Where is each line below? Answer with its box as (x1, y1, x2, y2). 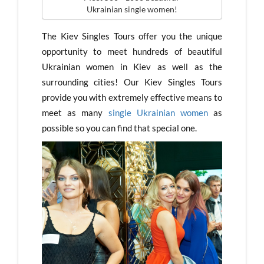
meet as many (42, 107, 108, 118)
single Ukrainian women (108, 107, 208, 118)
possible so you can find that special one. (42, 123, 197, 134)
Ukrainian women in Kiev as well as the (42, 61, 222, 72)
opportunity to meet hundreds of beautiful (42, 46, 222, 57)
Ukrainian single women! (87, 4, 177, 15)
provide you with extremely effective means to (42, 92, 222, 103)
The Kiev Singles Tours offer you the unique (42, 31, 222, 42)
